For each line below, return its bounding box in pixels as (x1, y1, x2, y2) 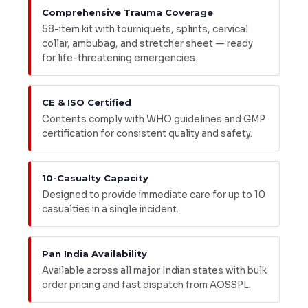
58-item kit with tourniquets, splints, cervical (41, 23, 248, 36)
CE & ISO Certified (41, 97, 131, 109)
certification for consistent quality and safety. (41, 128, 252, 140)
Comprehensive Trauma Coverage (41, 7, 213, 19)
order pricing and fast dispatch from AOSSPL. (41, 279, 251, 291)
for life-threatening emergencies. (41, 52, 197, 65)
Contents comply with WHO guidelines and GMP (41, 113, 265, 126)
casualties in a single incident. (41, 203, 179, 216)
